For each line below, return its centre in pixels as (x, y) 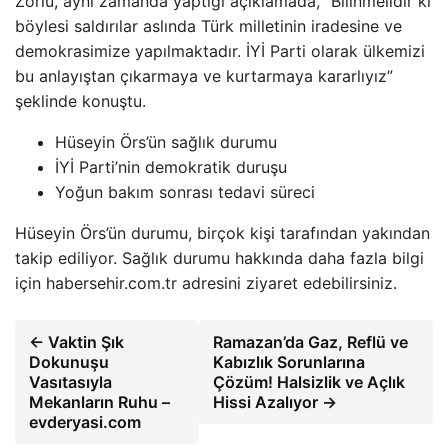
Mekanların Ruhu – (99, 401)
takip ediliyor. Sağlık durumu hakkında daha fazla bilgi (219, 257)
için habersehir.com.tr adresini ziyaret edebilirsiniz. (206, 282)
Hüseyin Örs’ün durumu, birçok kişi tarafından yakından (222, 232)
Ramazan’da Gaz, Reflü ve (311, 341)
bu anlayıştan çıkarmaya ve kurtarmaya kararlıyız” (204, 75)
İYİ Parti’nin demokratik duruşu (171, 166)
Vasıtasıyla (70, 381)
